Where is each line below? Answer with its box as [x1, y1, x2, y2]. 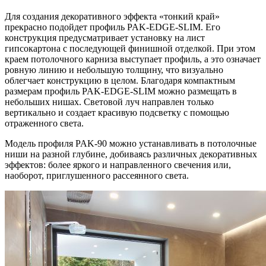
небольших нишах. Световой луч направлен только [5, 96, 214, 107]
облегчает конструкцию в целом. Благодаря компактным [5, 75, 235, 85]
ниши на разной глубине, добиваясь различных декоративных [5, 148, 257, 159]
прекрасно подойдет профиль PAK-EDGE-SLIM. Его [5, 21, 220, 32]
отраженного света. [5, 118, 84, 128]
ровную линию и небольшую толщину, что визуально [5, 64, 223, 75]
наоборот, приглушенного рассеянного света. [5, 170, 189, 180]
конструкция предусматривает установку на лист [5, 32, 205, 43]
